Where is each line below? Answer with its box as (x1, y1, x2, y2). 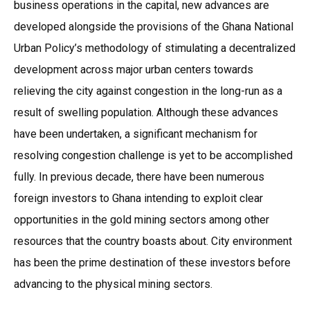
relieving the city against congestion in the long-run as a (14, 84, 282, 98)
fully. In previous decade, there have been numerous (14, 170, 264, 184)
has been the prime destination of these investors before (14, 256, 291, 270)
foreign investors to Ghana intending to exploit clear (14, 192, 263, 206)
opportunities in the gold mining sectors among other (14, 213, 269, 227)
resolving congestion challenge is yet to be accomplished (14, 149, 293, 163)
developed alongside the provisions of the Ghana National (14, 20, 293, 34)
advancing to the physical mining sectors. (14, 277, 218, 291)
